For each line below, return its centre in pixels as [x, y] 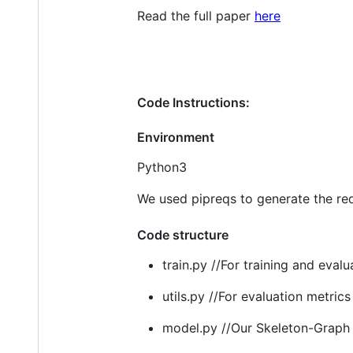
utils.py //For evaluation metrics [256, 296]
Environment [176, 137]
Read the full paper [196, 15]
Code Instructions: [193, 102]
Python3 [162, 167]
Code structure [183, 234]
